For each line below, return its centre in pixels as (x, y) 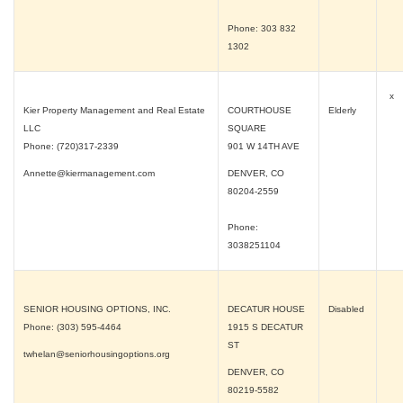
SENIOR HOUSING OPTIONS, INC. (97, 309)
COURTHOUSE (260, 110)
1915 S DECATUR (265, 327)
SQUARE (247, 128)
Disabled (348, 309)
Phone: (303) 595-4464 (72, 327)
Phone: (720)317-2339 (71, 146)
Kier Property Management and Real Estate (114, 110)
